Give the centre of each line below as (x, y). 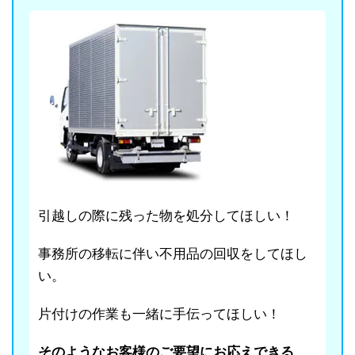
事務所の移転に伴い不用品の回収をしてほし (173, 254)
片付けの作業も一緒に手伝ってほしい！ (159, 314)
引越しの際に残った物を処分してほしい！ (166, 216)
